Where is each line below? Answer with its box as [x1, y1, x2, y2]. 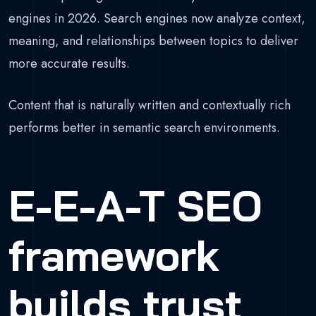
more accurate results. [8, 54, 130, 73]
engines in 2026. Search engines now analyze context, [8, 9, 305, 28]
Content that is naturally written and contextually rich [8, 96, 291, 115]
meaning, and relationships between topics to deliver [8, 32, 298, 51]
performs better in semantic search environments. [8, 119, 280, 138]
